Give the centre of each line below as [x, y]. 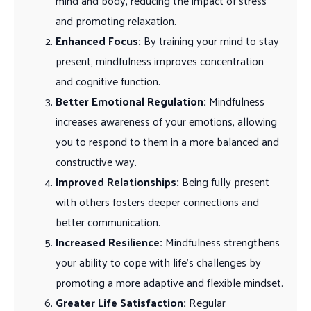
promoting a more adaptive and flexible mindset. [169, 282]
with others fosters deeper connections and [157, 201]
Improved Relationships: [117, 181]
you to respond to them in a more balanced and [167, 141]
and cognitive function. [108, 81]
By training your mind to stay [210, 40]
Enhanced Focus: [98, 40]
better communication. [108, 221]
